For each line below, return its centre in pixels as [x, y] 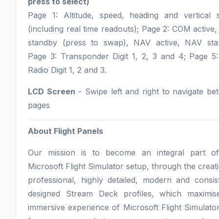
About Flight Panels [66, 131]
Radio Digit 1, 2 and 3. [67, 70]
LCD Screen [52, 92]
